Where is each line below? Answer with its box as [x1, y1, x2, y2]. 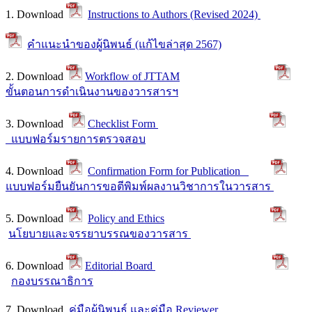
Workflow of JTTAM [85, 70, 180, 83]
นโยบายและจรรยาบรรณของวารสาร [8, 228, 191, 240]
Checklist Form [88, 118, 158, 130]
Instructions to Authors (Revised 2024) [88, 8, 260, 21]
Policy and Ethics [88, 212, 164, 225]
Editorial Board [85, 260, 155, 272]
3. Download [6, 118, 69, 130]
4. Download [6, 165, 66, 178]
